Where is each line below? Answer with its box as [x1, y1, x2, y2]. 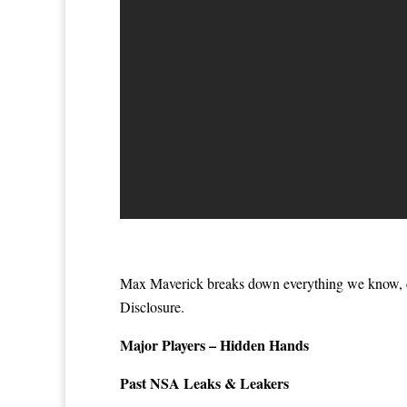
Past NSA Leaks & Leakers [120, 372, 289, 393]
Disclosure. [120, 296, 184, 316]
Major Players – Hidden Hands [120, 333, 309, 355]
